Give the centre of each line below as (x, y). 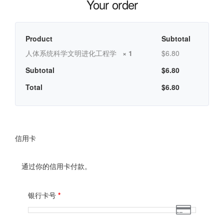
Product (39, 38)
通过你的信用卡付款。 (56, 166)
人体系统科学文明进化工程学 (74, 53)
